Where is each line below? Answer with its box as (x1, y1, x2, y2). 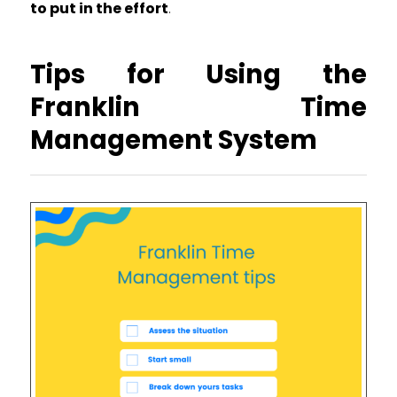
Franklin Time (29, 90, 368, 126)
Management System (29, 122, 317, 159)
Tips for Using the (29, 57, 368, 93)
